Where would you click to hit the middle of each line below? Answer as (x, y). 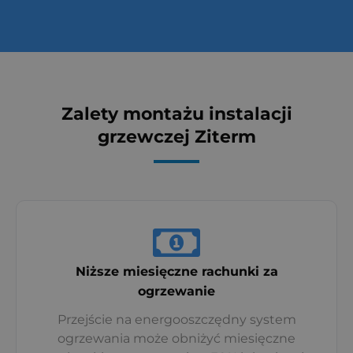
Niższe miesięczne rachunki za (176, 271)
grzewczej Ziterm (176, 136)
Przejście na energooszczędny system (176, 319)
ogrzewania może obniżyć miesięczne (176, 338)
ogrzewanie (176, 290)
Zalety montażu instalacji (176, 113)
